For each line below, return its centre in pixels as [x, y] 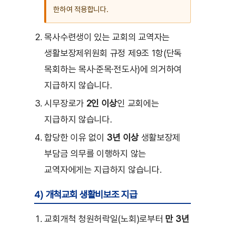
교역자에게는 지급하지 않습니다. [103, 170]
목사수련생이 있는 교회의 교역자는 [107, 37]
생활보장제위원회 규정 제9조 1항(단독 [113, 53]
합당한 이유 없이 [76, 138]
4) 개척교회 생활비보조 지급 [86, 195]
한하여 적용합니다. [81, 10]
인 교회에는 [138, 103]
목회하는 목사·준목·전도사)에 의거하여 [113, 69]
